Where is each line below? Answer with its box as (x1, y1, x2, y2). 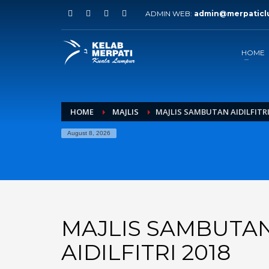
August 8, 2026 (67, 130, 110, 136)
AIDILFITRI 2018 (61, 239, 231, 265)
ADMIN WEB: (145, 9, 194, 18)
